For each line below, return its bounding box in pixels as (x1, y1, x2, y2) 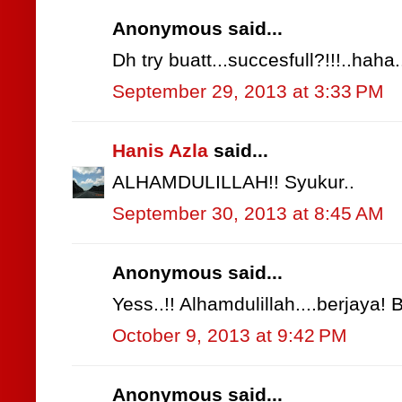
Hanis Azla (112, 140, 208, 162)
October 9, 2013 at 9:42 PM (112, 325, 347, 347)
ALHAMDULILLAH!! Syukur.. (112, 171, 354, 194)
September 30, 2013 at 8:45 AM (112, 203, 384, 225)
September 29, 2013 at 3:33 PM (112, 81, 384, 103)
